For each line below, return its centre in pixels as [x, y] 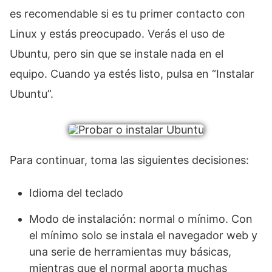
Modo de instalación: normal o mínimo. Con [141, 219]
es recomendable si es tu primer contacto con [127, 14]
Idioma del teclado [76, 193]
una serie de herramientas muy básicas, [130, 252]
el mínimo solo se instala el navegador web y [143, 236]
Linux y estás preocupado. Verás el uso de [117, 34]
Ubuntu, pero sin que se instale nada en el [117, 54]
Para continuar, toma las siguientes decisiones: [129, 160]
